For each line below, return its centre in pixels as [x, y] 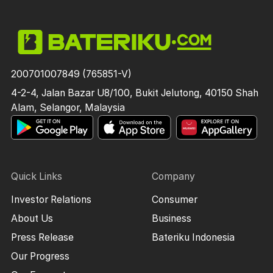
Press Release [42, 237]
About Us [32, 218]
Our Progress [40, 256]
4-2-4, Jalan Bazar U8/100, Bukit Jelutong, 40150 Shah [134, 93]
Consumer [174, 199]
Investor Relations [51, 199]
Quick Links [36, 176]
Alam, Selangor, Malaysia [68, 107]
